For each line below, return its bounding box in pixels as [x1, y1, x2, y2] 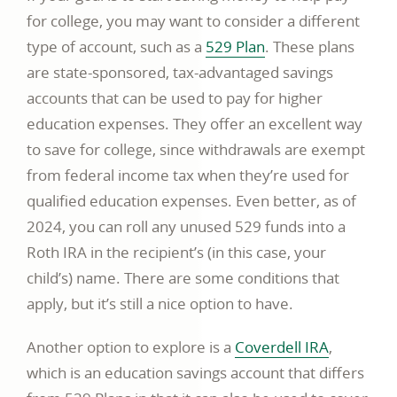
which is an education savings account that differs [27, 362, 364, 384]
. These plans [265, 36, 354, 58]
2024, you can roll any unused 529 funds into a [27, 216, 346, 237]
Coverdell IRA [235, 337, 329, 358]
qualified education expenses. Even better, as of [27, 191, 356, 212]
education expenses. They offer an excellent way [27, 113, 362, 135]
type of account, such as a [27, 36, 206, 58]
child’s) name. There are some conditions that [27, 268, 339, 289]
